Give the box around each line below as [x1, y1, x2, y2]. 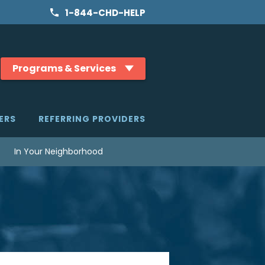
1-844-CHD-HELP [65, 6, 146, 19]
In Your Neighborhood [14, 146, 103, 157]
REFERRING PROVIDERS [38, 113, 146, 125]
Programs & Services [12, 62, 116, 75]
